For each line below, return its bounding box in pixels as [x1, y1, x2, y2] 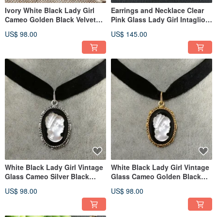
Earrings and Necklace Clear [111, 5, 204, 15]
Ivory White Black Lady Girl [5, 5, 94, 15]
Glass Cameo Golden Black [111, 171, 201, 181]
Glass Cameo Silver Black [5, 171, 89, 181]
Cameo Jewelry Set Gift [111, 23, 187, 33]
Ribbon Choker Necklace [5, 23, 87, 33]
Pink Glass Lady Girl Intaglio [111, 14, 205, 24]
